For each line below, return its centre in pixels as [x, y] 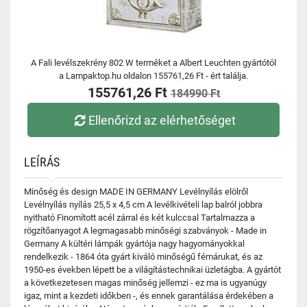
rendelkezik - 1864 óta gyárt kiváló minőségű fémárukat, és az [143, 257]
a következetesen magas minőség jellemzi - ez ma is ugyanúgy [145, 283]
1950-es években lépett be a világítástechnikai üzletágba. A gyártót [152, 270]
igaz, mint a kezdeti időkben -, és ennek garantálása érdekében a [149, 296]
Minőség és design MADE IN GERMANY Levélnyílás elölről [136, 192]
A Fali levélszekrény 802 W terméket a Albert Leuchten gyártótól [153, 63]
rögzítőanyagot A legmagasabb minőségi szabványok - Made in [145, 231]
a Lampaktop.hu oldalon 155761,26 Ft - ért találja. [153, 76]
